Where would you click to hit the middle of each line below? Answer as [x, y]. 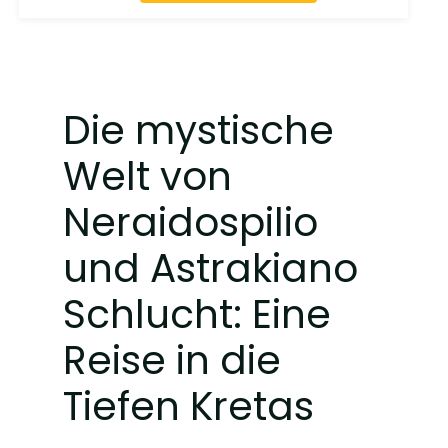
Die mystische [198, 131]
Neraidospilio [190, 223]
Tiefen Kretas [188, 407]
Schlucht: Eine [196, 315]
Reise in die [171, 361]
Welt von [147, 177]
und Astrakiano [210, 269]
